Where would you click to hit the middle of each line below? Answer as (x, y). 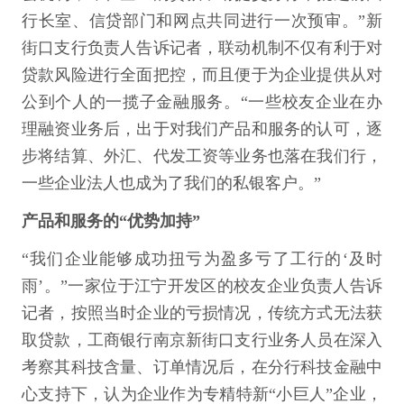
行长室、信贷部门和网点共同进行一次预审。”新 (202, 20)
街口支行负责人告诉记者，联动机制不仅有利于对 (202, 47)
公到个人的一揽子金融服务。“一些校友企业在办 (202, 101)
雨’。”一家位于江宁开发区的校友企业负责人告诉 (202, 285)
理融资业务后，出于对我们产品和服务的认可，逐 (202, 129)
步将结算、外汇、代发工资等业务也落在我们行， (202, 156)
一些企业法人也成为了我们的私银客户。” (171, 183)
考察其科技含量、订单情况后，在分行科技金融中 (202, 367)
